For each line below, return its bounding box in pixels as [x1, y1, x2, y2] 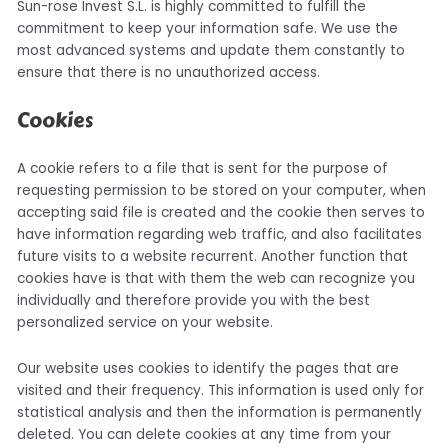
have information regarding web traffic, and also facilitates [17, 224, 423, 244]
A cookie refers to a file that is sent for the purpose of [17, 158, 389, 178]
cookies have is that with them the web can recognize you [17, 268, 416, 288]
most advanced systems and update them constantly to [17, 40, 406, 60]
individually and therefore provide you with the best [17, 290, 371, 310]
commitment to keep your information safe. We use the [17, 18, 399, 38]
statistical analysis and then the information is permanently [17, 402, 423, 422]
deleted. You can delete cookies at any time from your [17, 424, 392, 444]
